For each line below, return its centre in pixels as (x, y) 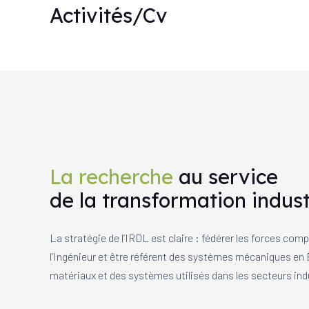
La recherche (111, 177)
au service (226, 177)
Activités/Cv (109, 15)
